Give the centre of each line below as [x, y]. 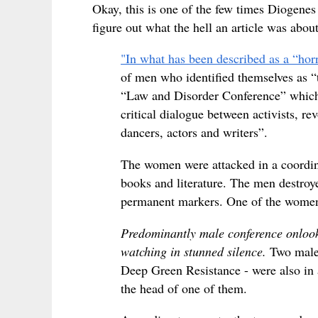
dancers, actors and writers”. [194, 132]
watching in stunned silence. [193, 251]
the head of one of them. [184, 288]
